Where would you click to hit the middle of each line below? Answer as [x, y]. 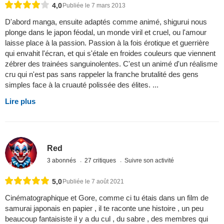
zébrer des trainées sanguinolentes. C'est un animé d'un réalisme [111, 63]
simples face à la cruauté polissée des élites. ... [82, 84]
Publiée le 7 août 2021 [93, 181]
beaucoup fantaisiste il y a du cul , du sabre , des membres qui [106, 218]
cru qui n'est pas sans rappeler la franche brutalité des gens [102, 74]
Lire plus [20, 101]
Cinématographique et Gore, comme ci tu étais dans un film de [107, 197]
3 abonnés [62, 161]
